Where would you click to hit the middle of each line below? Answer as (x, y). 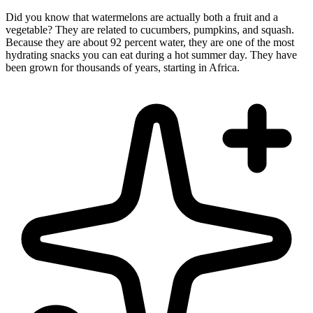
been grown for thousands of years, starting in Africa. (123, 68)
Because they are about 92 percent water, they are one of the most (150, 43)
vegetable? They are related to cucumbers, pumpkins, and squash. (150, 30)
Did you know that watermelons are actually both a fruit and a (142, 17)
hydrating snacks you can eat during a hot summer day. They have (151, 55)
